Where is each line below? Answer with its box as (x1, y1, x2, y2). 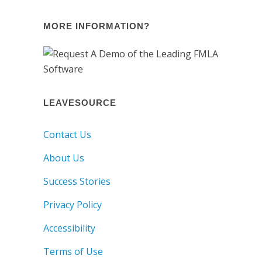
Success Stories (43, 174, 111, 188)
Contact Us (43, 127, 91, 141)
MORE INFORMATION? (43, 20, 150, 31)
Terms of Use (43, 244, 103, 258)
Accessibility (43, 221, 95, 235)
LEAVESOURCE (43, 97, 116, 108)
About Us (43, 151, 84, 164)
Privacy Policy (43, 198, 102, 211)
